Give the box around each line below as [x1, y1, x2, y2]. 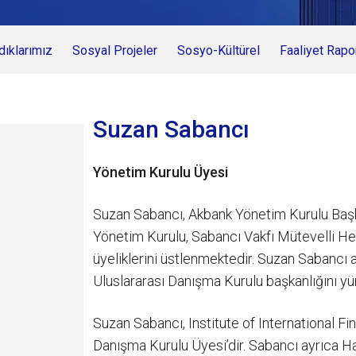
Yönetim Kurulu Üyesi [93, 164, 228, 180]
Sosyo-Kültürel [177, 43, 260, 58]
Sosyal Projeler [72, 43, 157, 58]
